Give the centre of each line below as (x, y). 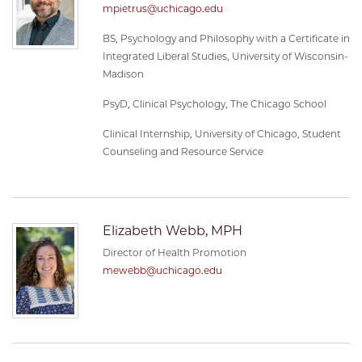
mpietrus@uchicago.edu (163, 8)
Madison (123, 74)
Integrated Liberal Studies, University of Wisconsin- (225, 56)
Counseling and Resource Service (183, 151)
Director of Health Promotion (175, 253)
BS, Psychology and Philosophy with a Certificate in (226, 38)
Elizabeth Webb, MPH (173, 230)
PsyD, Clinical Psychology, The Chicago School (215, 103)
